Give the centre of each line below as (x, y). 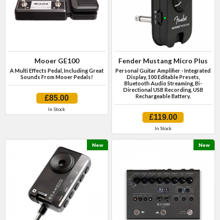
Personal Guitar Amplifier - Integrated (163, 71)
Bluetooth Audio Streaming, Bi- (163, 83)
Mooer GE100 (57, 61)
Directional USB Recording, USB (163, 90)
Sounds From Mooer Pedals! (57, 77)
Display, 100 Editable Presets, (163, 77)
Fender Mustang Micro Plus (163, 61)
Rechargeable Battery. (163, 96)
